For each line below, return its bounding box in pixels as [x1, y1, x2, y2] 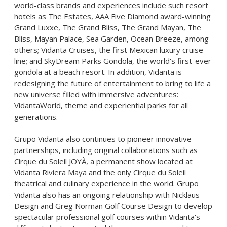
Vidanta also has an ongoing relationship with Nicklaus [14, 190, 200, 200]
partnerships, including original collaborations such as [14, 145, 198, 155]
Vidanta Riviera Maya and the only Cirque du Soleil [14, 167, 186, 177]
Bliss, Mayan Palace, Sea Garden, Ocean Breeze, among [14, 33, 209, 44]
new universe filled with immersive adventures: [14, 89, 178, 99]
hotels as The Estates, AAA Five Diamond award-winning [14, 11, 211, 21]
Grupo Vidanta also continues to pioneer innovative [14, 134, 192, 144]
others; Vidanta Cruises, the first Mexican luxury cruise [14, 45, 203, 55]
